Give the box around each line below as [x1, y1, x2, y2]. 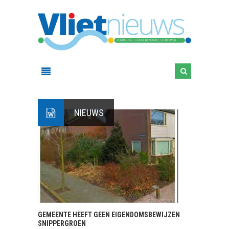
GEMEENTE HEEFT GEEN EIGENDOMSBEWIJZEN [38, 211, 180, 219]
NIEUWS [74, 107, 104, 118]
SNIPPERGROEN [38, 219, 86, 227]
